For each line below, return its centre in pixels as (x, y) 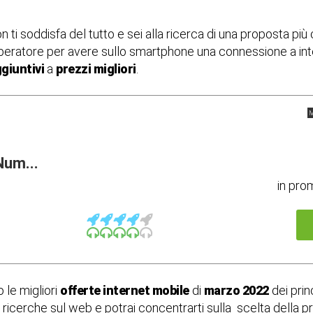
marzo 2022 (236, 290)
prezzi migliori (96, 69)
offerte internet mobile (125, 290)
